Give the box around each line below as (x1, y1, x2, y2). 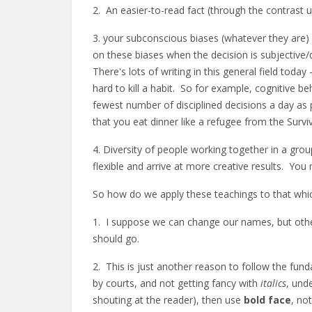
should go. (93, 232, 139, 245)
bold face (244, 293, 291, 306)
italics (260, 276, 286, 290)
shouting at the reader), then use (93, 293, 244, 306)
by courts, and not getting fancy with (93, 276, 260, 290)
